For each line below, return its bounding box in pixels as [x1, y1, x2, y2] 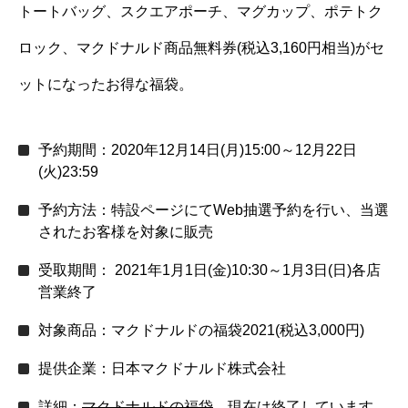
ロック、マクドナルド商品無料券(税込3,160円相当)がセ [18, 39, 384, 56]
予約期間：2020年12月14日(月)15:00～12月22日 [38, 141, 357, 158]
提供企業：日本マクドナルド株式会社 [38, 360, 286, 376]
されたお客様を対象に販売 [38, 223, 213, 240]
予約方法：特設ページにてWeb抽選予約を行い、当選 [38, 201, 389, 218]
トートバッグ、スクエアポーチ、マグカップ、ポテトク [18, 3, 382, 19]
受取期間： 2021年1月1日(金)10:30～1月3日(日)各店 [38, 261, 381, 278]
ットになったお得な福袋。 [18, 76, 193, 92]
